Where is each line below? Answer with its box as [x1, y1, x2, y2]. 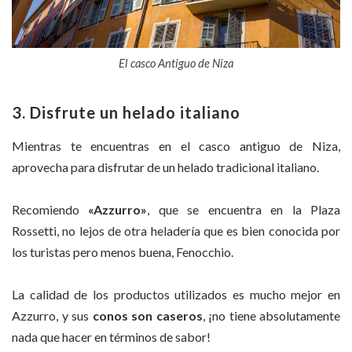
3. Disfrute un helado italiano [12, 102, 240, 122]
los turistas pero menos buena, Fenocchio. [12, 244, 233, 259]
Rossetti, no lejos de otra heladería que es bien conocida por [12, 222, 340, 238]
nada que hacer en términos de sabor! [12, 329, 211, 345]
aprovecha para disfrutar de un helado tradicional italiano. [12, 159, 319, 174]
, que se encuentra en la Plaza [147, 201, 341, 217]
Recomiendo [12, 201, 79, 217]
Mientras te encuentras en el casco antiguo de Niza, [12, 137, 340, 153]
